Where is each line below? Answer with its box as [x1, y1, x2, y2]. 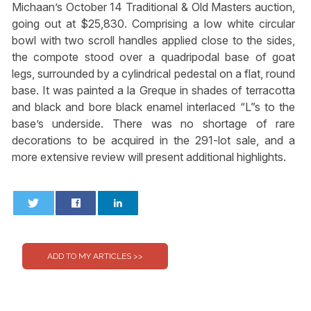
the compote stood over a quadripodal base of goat [11, 49, 296, 64]
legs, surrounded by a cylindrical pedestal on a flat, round [11, 66, 296, 81]
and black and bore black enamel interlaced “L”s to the [11, 99, 296, 114]
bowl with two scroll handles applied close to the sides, [11, 33, 296, 47]
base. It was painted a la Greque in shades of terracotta [11, 83, 296, 97]
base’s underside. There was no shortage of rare [11, 116, 296, 131]
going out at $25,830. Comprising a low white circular [11, 16, 296, 31]
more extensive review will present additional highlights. [11, 149, 286, 164]
